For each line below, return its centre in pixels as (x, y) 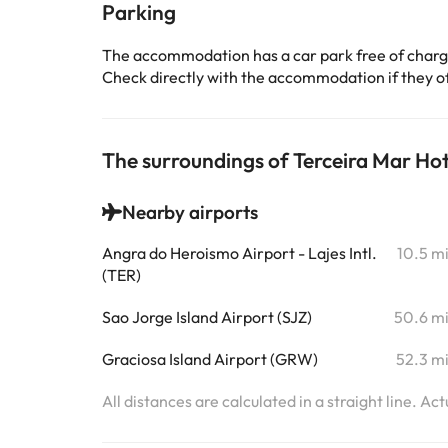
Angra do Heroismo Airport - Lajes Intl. (239, 253)
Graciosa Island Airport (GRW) (210, 359)
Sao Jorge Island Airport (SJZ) (207, 317)
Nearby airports (190, 212)
